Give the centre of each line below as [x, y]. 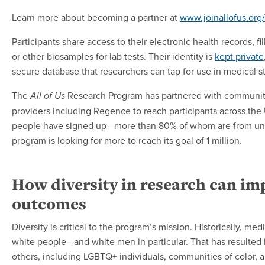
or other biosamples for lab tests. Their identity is [113, 56]
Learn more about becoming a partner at [96, 17]
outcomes [49, 204]
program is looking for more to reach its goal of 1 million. [127, 140]
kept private [239, 56]
